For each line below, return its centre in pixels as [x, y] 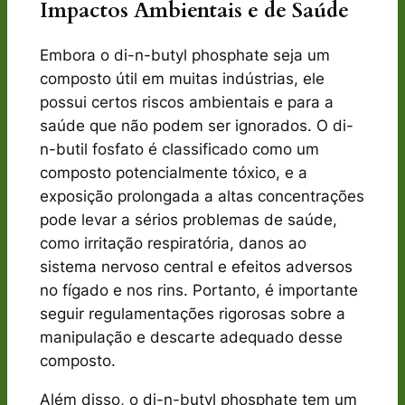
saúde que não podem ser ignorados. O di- [196, 126]
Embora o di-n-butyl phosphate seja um [184, 56]
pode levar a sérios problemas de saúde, [188, 220]
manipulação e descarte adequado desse [191, 338]
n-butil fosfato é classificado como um [179, 150]
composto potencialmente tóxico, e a [173, 173]
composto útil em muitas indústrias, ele [182, 79]
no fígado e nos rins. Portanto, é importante [198, 291]
